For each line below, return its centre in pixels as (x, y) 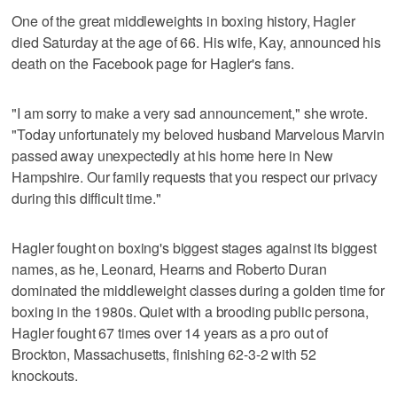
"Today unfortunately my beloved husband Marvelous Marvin (198, 134)
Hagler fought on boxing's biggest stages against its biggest (194, 247)
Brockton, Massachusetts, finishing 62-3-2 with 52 (164, 354)
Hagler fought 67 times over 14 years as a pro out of (170, 332)
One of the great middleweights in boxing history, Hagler (183, 20)
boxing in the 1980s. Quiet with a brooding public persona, (191, 311)
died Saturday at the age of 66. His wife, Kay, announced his (196, 42)
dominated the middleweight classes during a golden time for (198, 290)
